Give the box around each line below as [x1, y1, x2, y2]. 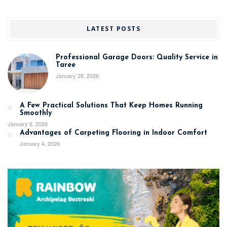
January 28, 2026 [56, 71, 99, 80]
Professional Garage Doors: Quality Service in [56, 53, 218, 61]
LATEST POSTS [87, 24, 140, 33]
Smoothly [20, 109, 52, 117]
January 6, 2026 [8, 119, 48, 128]
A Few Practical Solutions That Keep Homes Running [20, 101, 203, 109]
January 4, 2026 [20, 139, 60, 147]
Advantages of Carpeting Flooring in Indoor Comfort [20, 129, 207, 137]
